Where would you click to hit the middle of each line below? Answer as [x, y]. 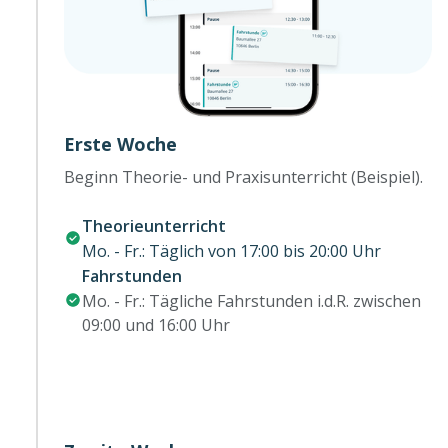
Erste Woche [120, 143]
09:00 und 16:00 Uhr [156, 324]
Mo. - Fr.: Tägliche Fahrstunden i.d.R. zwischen [251, 300]
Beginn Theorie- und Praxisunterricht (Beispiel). [243, 176]
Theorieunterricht [154, 225]
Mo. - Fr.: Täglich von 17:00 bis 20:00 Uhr [231, 250]
